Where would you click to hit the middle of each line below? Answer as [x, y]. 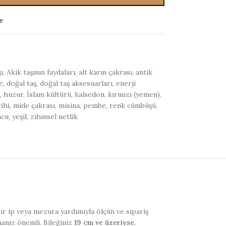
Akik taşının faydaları [41, 72]
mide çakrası [34, 105]
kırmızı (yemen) [134, 94]
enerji [126, 83]
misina [69, 105]
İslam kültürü [49, 94]
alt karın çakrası [105, 72]
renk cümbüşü [132, 105]
